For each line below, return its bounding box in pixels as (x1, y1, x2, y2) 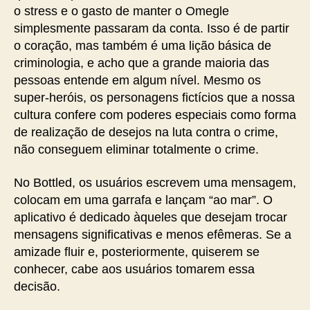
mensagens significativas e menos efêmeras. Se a (14, 227, 291, 241)
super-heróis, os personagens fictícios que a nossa (14, 91, 295, 104)
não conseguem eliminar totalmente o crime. (14, 143, 259, 156)
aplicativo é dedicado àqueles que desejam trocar (14, 210, 287, 224)
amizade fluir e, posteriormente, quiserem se (14, 244, 259, 259)
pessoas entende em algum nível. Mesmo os (14, 73, 261, 87)
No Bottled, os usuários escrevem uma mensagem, (14, 175, 296, 190)
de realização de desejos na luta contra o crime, (14, 125, 278, 139)
